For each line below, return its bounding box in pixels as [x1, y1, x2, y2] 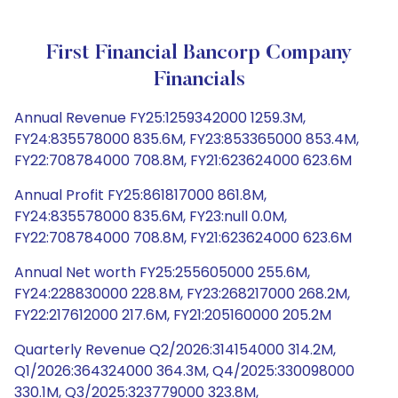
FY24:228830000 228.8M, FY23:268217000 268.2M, [14, 283, 350, 304]
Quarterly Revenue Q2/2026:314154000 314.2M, [14, 339, 336, 360]
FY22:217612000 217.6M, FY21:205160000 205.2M [14, 305, 331, 325]
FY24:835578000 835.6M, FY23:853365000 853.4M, [14, 129, 359, 149]
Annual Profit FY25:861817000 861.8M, [14, 185, 267, 205]
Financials [153, 69, 245, 91]
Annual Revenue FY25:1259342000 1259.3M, [14, 107, 306, 128]
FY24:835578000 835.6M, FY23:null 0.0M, [14, 206, 287, 227]
